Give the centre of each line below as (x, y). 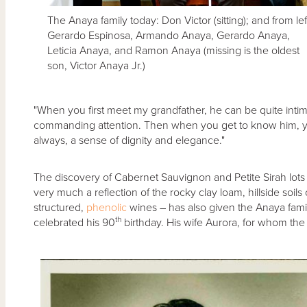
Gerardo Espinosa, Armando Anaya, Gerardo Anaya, (168, 35)
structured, (60, 207)
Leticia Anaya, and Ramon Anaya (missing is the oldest (173, 50)
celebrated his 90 (74, 222)
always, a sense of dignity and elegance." (129, 140)
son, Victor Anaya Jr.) (96, 65)
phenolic (106, 207)
